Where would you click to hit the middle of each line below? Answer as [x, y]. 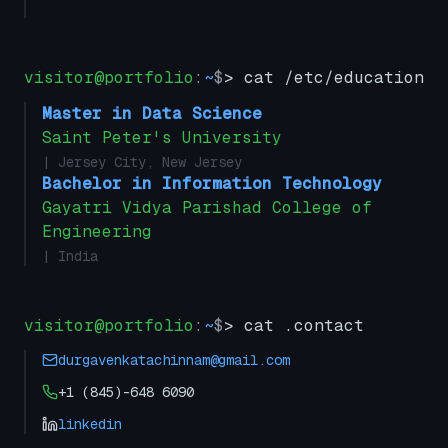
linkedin [90, 424]
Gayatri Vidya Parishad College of [207, 207]
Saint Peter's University [162, 137]
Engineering [97, 231]
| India [70, 256]
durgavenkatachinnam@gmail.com [174, 360]
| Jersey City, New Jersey [142, 162]
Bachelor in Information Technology [212, 183]
